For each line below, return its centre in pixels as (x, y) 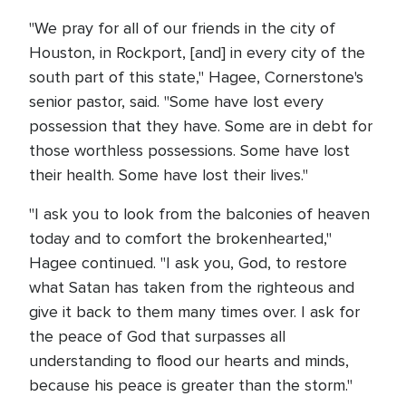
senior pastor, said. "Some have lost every (176, 101)
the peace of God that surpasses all (157, 336)
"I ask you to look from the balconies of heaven (199, 214)
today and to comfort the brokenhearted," (180, 238)
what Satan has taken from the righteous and (192, 287)
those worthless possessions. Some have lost (189, 150)
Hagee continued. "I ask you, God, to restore (188, 263)
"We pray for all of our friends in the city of (182, 28)
